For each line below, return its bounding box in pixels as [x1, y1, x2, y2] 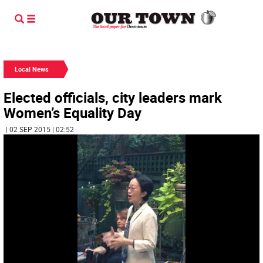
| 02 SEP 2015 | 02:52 [6, 124, 74, 134]
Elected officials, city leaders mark [4, 88, 222, 107]
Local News [15, 65, 49, 73]
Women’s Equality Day [4, 103, 141, 122]
